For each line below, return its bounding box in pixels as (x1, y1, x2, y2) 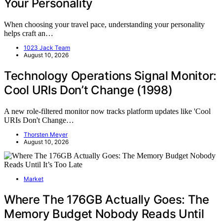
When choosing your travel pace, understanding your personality (4, 20, 205, 29)
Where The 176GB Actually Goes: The (4, 192, 209, 207)
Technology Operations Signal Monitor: (4, 68, 217, 83)
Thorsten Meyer (24, 130, 68, 138)
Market (24, 175, 43, 183)
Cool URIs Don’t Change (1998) (4, 82, 173, 97)
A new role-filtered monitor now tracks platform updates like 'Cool (4, 107, 211, 115)
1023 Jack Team (24, 43, 70, 51)
